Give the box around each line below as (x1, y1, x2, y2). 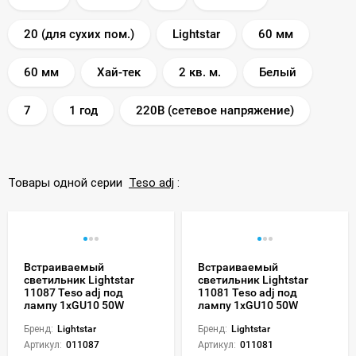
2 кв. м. (179, 64, 221, 79)
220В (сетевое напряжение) (136, 103, 294, 118)
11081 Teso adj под (198, 285, 297, 299)
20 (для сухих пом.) (24, 26, 134, 41)
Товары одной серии (8, 175, 129, 190)
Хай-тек (97, 64, 141, 79)
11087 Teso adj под (24, 285, 123, 299)
